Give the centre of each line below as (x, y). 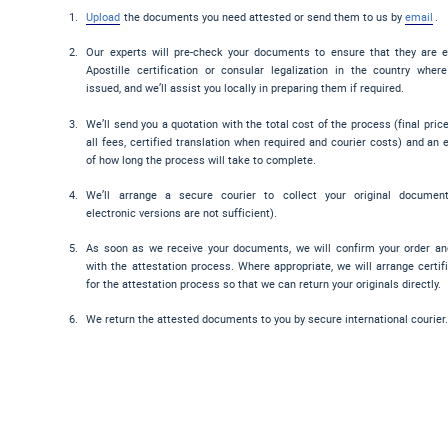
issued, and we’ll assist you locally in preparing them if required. (245, 88)
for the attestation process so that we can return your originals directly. (264, 283)
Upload (103, 17)
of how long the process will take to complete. (201, 159)
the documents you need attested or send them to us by (263, 17)
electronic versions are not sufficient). (182, 212)
